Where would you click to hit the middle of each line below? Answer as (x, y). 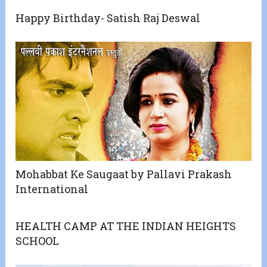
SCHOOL (38, 241)
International (52, 189)
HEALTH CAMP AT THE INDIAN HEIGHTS (126, 226)
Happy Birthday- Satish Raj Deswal (108, 18)
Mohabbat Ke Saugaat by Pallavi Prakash (124, 174)
